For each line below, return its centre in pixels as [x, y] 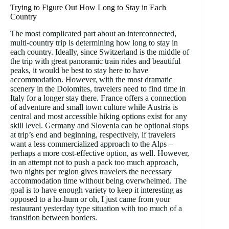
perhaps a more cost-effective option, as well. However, [100, 153]
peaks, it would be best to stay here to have [79, 70]
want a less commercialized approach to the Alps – [91, 144]
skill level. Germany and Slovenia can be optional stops [99, 125]
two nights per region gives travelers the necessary [91, 171]
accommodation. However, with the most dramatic [91, 79]
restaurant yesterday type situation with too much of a [96, 208]
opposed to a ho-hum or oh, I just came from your [90, 199]
